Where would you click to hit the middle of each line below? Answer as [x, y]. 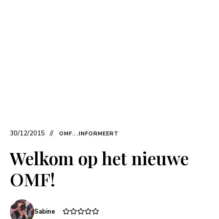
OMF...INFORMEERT [89, 134]
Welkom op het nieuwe [99, 158]
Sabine [45, 212]
